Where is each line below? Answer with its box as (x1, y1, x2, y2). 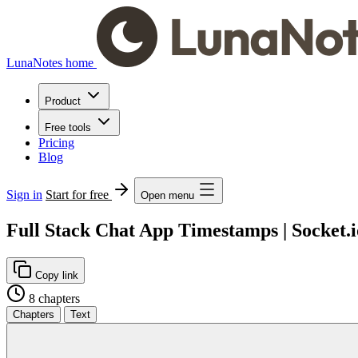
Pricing (38, 136, 74, 149)
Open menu (141, 189, 194, 201)
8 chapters (29, 291, 80, 305)
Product (45, 95, 81, 107)
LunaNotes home (6, 56, 93, 70)
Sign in (6, 188, 42, 201)
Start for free (46, 188, 112, 201)
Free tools (45, 121, 91, 133)
